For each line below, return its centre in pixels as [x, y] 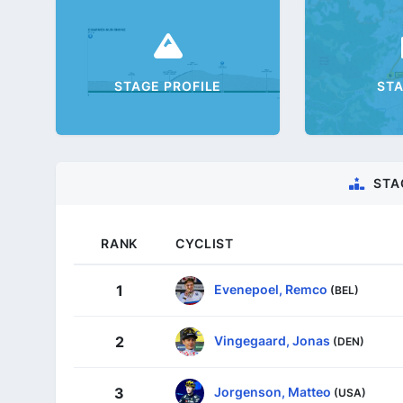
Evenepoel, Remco [271, 289]
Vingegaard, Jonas [272, 340]
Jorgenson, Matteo [273, 391]
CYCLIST [205, 243]
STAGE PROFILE [168, 86]
